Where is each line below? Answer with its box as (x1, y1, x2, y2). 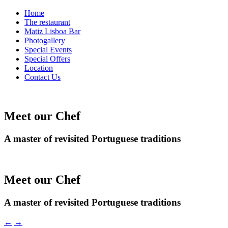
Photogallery (24, 36, 65, 45)
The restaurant (24, 18, 70, 26)
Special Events (24, 45, 72, 54)
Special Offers (24, 54, 70, 63)
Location (24, 64, 53, 72)
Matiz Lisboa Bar (24, 27, 80, 36)
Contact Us (24, 73, 61, 81)
